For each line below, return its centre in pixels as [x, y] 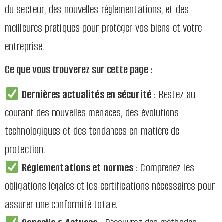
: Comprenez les [164, 168]
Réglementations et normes [78, 168]
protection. [25, 150]
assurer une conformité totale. [62, 205]
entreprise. [25, 46]
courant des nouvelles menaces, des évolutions [92, 113]
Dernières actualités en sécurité [86, 95]
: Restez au [173, 95]
